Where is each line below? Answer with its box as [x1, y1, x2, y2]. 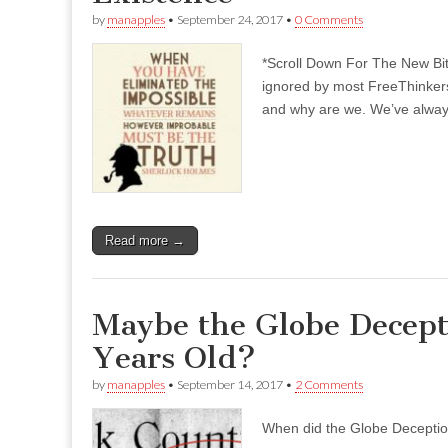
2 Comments [295, 377, 363, 393]
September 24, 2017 [177, 12, 283, 28]
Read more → [105, 233, 185, 249]
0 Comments [295, 12, 363, 28]
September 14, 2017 [177, 377, 283, 393]
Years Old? [92, 340, 256, 377]
